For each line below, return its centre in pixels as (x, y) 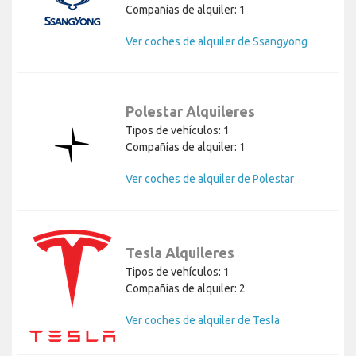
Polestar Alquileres (190, 112)
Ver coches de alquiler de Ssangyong (217, 42)
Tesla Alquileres (180, 252)
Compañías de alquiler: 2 (186, 288)
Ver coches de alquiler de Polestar (210, 179)
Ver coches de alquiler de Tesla (203, 320)
